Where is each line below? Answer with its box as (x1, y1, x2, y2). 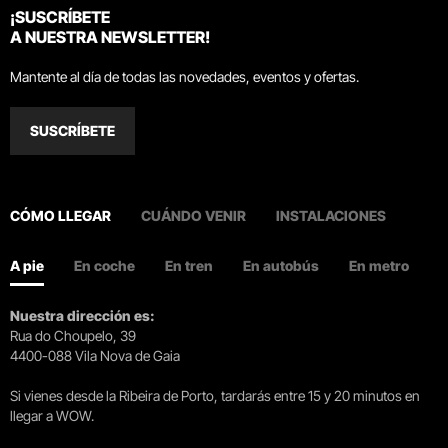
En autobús (243, 257, 319, 274)
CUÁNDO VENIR (141, 207, 246, 224)
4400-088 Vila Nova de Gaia (10, 347, 180, 364)
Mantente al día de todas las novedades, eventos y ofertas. (10, 68, 359, 85)
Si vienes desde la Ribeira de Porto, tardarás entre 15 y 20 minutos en (10, 387, 420, 404)
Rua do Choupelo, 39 (10, 327, 136, 344)
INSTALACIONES (276, 207, 386, 224)
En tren (165, 257, 213, 274)
